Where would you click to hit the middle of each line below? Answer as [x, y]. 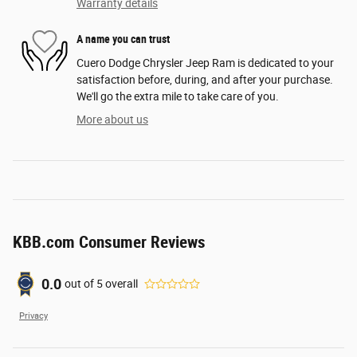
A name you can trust [123, 39]
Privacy [33, 316]
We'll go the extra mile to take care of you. [178, 96]
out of [80, 284]
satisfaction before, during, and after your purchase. [205, 79]
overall [120, 284]
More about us [112, 119]
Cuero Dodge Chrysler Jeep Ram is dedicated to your [205, 63]
